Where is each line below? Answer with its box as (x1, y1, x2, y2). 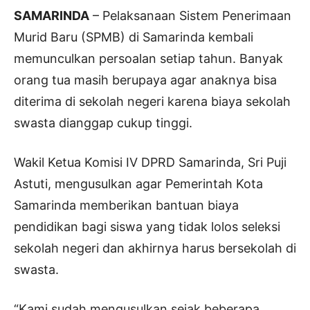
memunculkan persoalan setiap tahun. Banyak (14, 51, 283, 66)
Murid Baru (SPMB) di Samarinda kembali (14, 29, 253, 44)
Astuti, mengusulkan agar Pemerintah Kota (14, 176, 263, 191)
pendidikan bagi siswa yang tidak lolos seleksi (14, 219, 280, 234)
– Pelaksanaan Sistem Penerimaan (89, 8, 291, 23)
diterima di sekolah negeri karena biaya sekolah (14, 93, 291, 109)
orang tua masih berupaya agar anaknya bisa (14, 72, 277, 87)
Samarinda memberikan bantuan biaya (14, 197, 239, 212)
